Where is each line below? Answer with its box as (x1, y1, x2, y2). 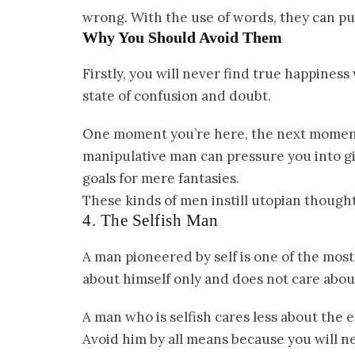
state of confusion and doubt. (82, 87, 271, 105)
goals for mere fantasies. (82, 170, 239, 188)
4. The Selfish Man (82, 211, 218, 231)
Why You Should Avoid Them (82, 29, 282, 47)
